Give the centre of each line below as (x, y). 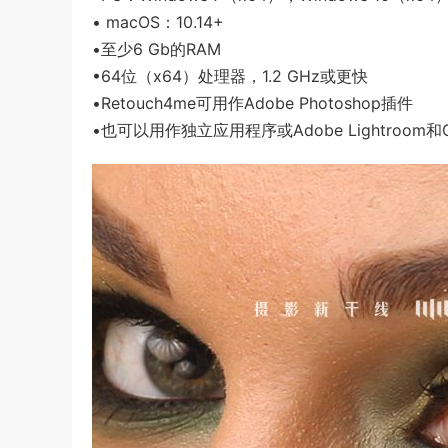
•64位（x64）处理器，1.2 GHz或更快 (230, 76)
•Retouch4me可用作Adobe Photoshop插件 (252, 103)
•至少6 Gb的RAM (156, 49)
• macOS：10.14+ (158, 22)
